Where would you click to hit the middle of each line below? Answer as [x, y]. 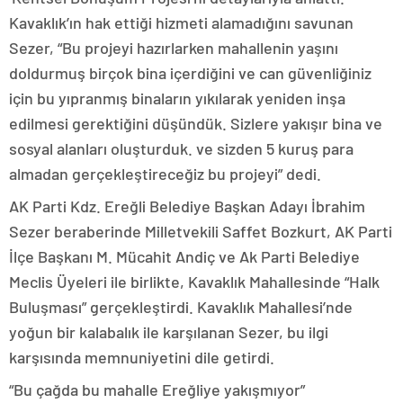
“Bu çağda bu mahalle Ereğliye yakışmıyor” [157, 389]
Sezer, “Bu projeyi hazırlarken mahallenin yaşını [174, 47]
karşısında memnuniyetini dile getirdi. [142, 357]
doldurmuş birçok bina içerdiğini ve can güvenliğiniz [190, 72]
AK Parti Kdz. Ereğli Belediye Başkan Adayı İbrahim [187, 206]
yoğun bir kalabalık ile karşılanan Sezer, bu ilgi [169, 331]
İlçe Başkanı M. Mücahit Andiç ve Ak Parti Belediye [184, 256]
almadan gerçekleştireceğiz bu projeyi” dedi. [165, 173]
